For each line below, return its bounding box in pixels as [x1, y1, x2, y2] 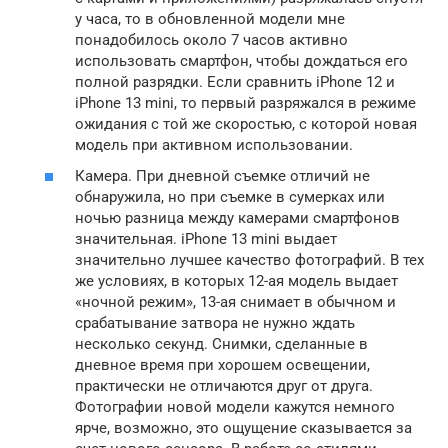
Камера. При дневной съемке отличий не [75, 167, 370, 185]
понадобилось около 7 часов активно [75, 30, 348, 49]
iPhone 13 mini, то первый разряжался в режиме [75, 93, 416, 112]
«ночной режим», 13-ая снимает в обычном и [75, 293, 396, 311]
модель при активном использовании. [75, 135, 353, 154]
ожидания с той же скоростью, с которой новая [75, 114, 417, 133]
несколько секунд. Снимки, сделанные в [75, 335, 368, 353]
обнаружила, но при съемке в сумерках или [75, 188, 385, 206]
